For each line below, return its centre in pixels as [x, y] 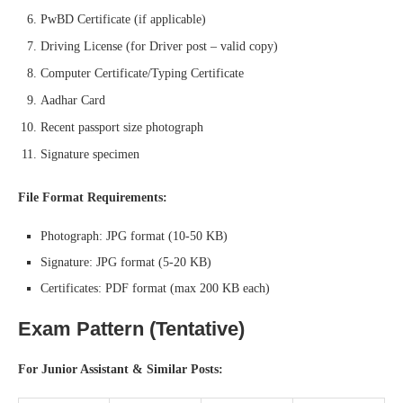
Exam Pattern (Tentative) [131, 328]
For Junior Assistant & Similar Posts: [121, 369]
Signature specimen [90, 154]
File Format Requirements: [93, 197]
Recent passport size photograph [122, 127]
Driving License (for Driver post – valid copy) [159, 46]
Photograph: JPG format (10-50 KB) [134, 236]
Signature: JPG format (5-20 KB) [126, 262]
